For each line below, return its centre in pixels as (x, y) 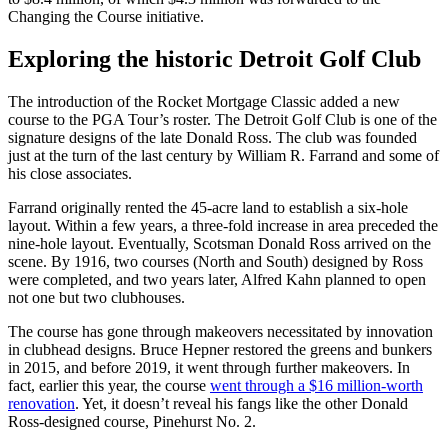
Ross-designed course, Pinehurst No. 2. (134, 422)
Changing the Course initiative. (108, 17)
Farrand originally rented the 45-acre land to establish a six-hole (208, 208)
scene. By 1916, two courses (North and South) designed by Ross (215, 262)
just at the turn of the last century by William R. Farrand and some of (223, 156)
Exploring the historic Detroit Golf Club (214, 59)
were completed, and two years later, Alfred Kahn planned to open (217, 280)
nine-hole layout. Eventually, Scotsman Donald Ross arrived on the (219, 244)
